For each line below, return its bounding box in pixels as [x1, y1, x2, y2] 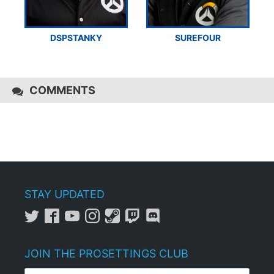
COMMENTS [29, 83, 95, 97]
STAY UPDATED [24, 187, 105, 201]
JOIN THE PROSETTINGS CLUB [24, 246, 188, 260]
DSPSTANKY [50, 32, 102, 43]
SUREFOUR [175, 32, 221, 43]
